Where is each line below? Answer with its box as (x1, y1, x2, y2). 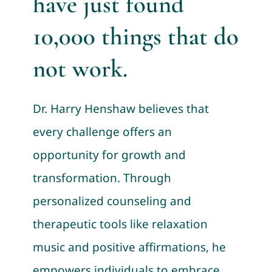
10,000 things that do (32, 21, 239, 52)
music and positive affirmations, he (32, 239, 226, 256)
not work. (32, 53, 127, 84)
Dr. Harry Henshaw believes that (32, 101, 209, 117)
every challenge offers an (32, 124, 172, 140)
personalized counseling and (32, 193, 191, 209)
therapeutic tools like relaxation (32, 216, 208, 233)
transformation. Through (32, 170, 171, 186)
